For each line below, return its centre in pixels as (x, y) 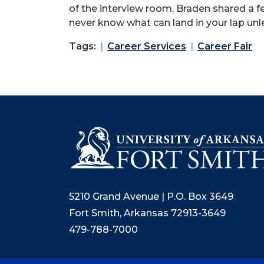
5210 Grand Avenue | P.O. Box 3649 (151, 196)
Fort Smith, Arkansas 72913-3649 (147, 213)
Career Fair (225, 46)
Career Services (147, 46)
